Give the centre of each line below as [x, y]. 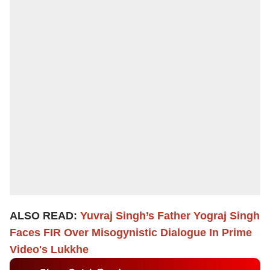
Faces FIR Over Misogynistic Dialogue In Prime [131, 233]
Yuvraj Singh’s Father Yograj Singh [170, 216]
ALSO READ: [45, 216]
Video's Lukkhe [49, 250]
